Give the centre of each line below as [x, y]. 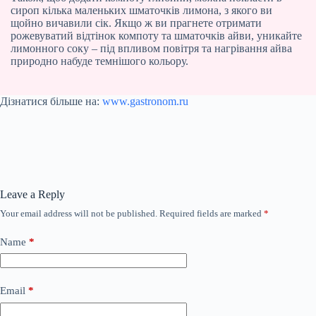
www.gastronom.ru [145, 101]
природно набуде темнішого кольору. [99, 61]
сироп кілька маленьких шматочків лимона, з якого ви [141, 10]
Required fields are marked [212, 213]
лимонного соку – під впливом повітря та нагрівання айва [151, 48]
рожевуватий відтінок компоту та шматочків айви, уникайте [156, 35]
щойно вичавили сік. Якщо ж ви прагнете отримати [136, 23]
